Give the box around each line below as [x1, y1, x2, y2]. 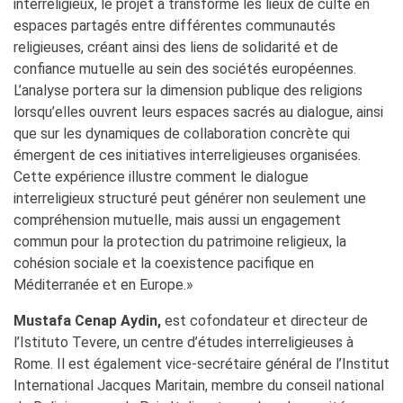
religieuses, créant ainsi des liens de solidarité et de [13, 39, 338, 57]
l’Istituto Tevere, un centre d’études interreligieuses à [13, 334, 354, 352]
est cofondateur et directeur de [165, 312, 368, 330]
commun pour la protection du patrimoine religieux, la [13, 233, 346, 251]
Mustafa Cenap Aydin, [13, 312, 165, 330]
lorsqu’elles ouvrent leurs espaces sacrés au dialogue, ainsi [13, 103, 383, 121]
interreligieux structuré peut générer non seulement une [13, 190, 366, 208]
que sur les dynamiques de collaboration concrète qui [13, 125, 350, 143]
